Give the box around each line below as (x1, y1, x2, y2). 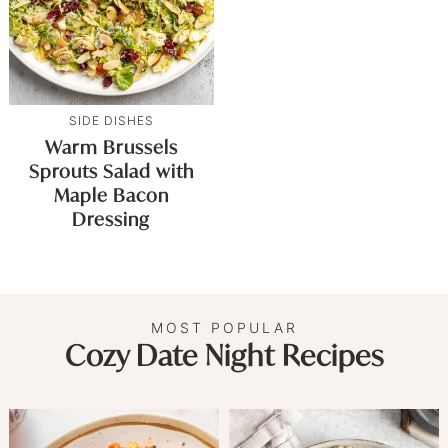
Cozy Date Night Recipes (64, 336, 384, 374)
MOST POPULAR (150, 318, 298, 336)
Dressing (72, 206, 151, 231)
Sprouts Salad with (28, 158, 194, 183)
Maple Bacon (53, 182, 169, 207)
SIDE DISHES (68, 112, 154, 128)
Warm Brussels (44, 134, 178, 159)
